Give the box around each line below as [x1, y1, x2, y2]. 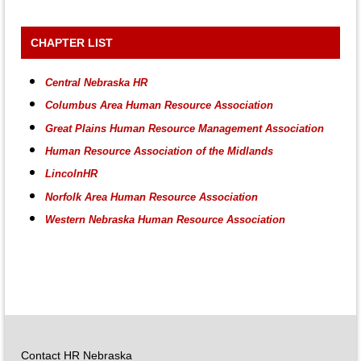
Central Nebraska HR [45, 76, 147, 89]
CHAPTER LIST [31, 35, 113, 49]
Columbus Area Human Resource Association [45, 99, 273, 112]
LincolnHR [45, 168, 98, 180]
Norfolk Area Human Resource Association [45, 190, 258, 203]
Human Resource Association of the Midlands [45, 144, 273, 157]
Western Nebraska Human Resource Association [45, 213, 285, 226]
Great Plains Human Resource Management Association [45, 122, 324, 135]
